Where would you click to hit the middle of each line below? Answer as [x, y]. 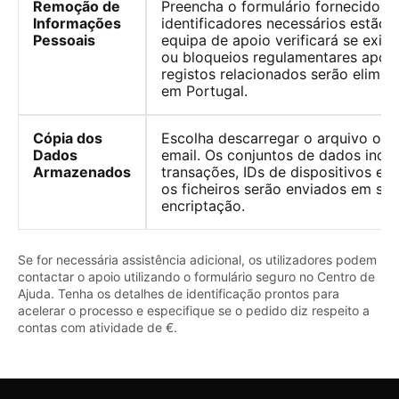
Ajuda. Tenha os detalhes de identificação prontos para [179, 293]
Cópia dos [68, 138]
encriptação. [203, 205]
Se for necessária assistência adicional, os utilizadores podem [197, 259]
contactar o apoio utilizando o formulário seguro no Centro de [196, 276]
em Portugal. [204, 90]
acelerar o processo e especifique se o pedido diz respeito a [194, 310]
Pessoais [64, 40]
